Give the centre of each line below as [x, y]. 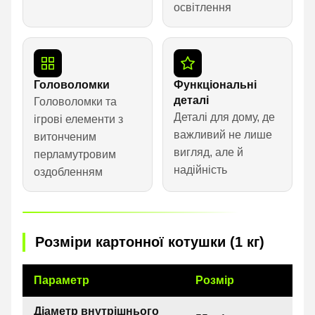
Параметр [62, 280]
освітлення [203, 8]
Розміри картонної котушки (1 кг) [150, 242]
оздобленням [69, 172]
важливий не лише [223, 134]
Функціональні [216, 84]
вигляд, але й [209, 152]
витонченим [65, 136]
